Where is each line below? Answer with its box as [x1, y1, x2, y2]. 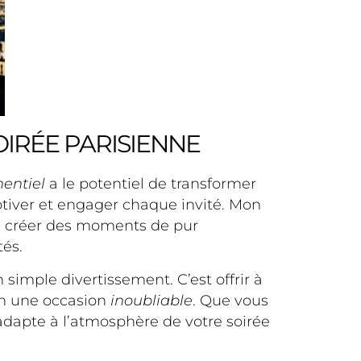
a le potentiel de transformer [45, 175, 256, 193]
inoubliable [110, 291, 193, 309]
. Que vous [193, 291, 268, 309]
